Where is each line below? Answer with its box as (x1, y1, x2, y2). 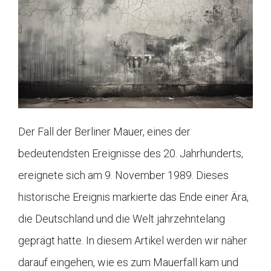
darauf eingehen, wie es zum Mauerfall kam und (18, 256, 238, 269)
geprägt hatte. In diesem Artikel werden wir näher (18, 234, 247, 247)
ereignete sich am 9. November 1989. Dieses (18, 169, 229, 182)
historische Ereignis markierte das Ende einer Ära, (18, 191, 249, 204)
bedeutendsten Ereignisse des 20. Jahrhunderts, (18, 147, 243, 160)
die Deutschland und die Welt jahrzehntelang (18, 212, 225, 226)
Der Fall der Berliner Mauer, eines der (18, 125, 191, 139)
